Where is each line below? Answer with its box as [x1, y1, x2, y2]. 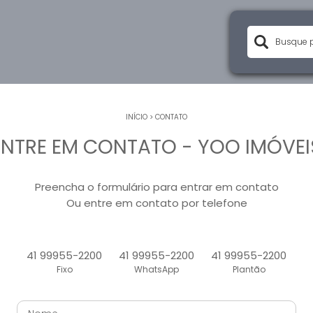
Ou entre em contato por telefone [66, 196, 247, 210]
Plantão [232, 263, 265, 275]
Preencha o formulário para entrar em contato [34, 180, 279, 194]
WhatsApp [134, 263, 179, 275]
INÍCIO [126, 112, 147, 122]
